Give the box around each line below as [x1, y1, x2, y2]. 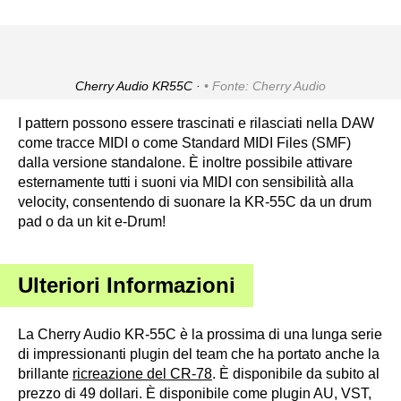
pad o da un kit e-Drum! [18, 213, 166, 229]
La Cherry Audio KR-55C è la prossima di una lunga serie [18, 326, 382, 342]
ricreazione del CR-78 [73, 365, 212, 381]
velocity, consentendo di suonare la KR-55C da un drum [18, 193, 371, 209]
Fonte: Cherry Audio [212, 78, 326, 93]
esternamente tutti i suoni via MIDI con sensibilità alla [18, 174, 354, 190]
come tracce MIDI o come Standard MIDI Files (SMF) [18, 134, 351, 150]
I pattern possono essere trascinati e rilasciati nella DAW [18, 115, 374, 131]
